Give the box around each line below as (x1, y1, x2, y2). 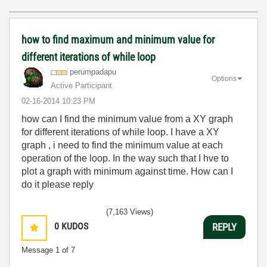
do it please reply (21, 179, 94, 190)
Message (21, 246, 55, 254)
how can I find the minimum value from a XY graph (21, 114, 233, 124)
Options (212, 74, 237, 83)
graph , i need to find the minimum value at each (21, 140, 223, 150)
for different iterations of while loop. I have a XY (21, 127, 219, 137)
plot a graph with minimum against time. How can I (21, 166, 233, 176)
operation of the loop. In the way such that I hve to (21, 153, 229, 163)
